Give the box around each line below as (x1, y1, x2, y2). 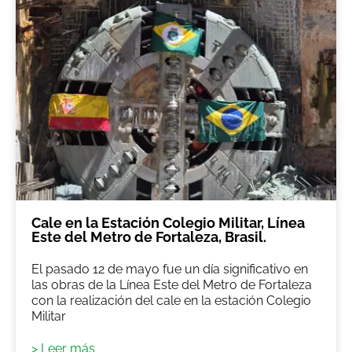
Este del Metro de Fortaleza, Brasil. (31, 228, 266, 245)
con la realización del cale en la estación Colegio (31, 292, 311, 308)
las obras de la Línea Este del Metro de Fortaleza (31, 277, 312, 292)
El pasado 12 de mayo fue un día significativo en (31, 261, 308, 277)
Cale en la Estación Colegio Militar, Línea (31, 214, 305, 231)
